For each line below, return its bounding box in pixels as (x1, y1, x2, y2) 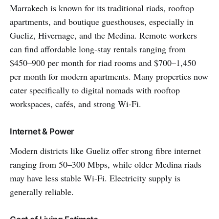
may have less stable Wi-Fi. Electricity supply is (10, 172, 180, 184)
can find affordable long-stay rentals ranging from (10, 43, 186, 55)
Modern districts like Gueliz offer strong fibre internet (10, 145, 201, 157)
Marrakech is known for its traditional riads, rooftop (10, 2, 194, 14)
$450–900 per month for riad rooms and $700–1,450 (10, 57, 196, 69)
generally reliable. (10, 186, 74, 198)
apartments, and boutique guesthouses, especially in (10, 16, 194, 28)
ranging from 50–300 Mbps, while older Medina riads (10, 158, 201, 171)
